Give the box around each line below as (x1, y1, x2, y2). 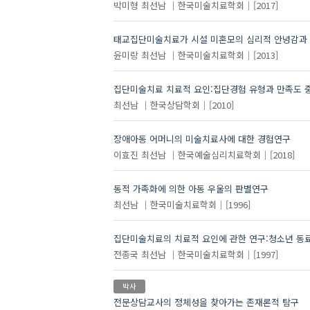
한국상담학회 (149, 98, 200, 111)
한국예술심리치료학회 (177, 147, 261, 161)
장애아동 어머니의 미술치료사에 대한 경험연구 (113, 132, 291, 146)
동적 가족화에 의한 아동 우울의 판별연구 (113, 182, 268, 196)
